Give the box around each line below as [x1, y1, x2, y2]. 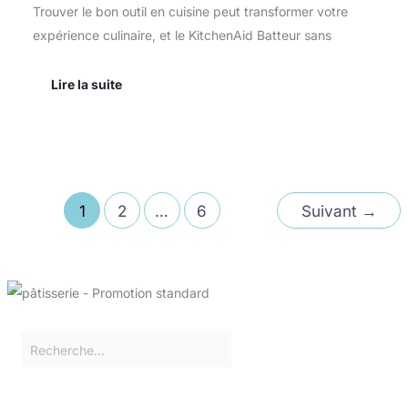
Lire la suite [50, 76, 122, 92]
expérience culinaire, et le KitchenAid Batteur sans [32, 26, 331, 43]
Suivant [301, 201, 362, 221]
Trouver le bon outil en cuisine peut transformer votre [32, 3, 348, 19]
